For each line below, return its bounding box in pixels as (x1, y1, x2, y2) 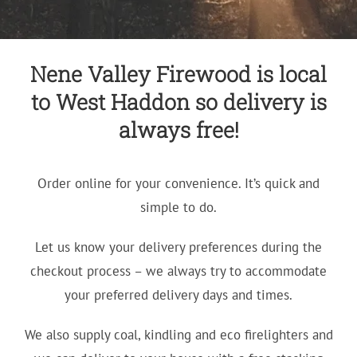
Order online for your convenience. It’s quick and (37, 174, 320, 192)
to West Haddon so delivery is (30, 87, 327, 116)
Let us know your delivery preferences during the (35, 237, 322, 256)
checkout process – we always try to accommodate (30, 261, 327, 280)
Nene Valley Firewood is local (30, 59, 327, 88)
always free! (118, 115, 239, 143)
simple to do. (140, 198, 217, 216)
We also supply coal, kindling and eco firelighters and (24, 325, 333, 343)
